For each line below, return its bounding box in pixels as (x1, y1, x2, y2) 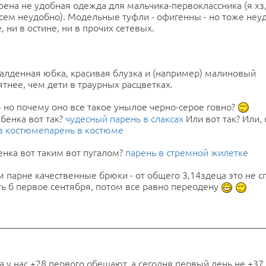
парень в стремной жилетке (125, 147, 248, 159)
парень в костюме (44, 125, 123, 136)
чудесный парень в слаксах (65, 113, 183, 125)
